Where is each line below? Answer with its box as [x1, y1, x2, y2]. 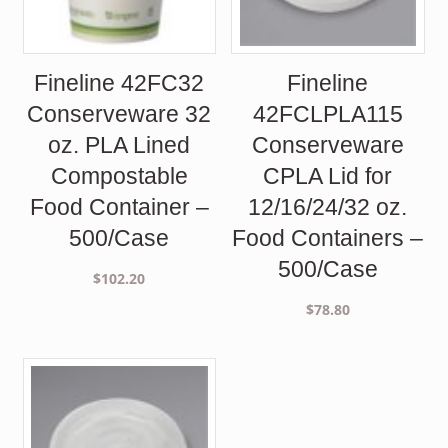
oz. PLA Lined [48, 132, 191, 159]
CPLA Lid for [263, 163, 393, 190]
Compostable [50, 163, 188, 190]
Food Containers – [232, 225, 424, 252]
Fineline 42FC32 [34, 70, 205, 97]
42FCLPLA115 [252, 101, 403, 128]
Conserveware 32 [27, 101, 212, 128]
